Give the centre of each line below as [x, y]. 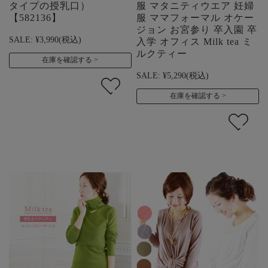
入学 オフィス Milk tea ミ [195, 42]
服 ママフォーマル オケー [196, 18]
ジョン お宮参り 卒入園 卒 [197, 30]
